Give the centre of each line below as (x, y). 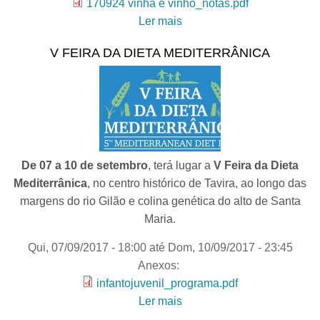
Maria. (160, 219)
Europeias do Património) (251, 57)
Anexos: (160, 265)
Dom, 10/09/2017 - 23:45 (230, 247)
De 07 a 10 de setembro (85, 165)
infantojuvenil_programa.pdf (167, 283)
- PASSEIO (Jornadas (251, 39)
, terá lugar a (179, 165)
